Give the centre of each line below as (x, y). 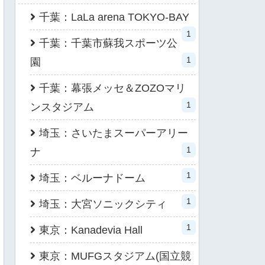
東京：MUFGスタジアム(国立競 (115, 256)
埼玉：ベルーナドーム (92, 178)
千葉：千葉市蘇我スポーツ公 (108, 43)
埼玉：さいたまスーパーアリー (114, 133)
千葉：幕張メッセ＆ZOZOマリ (112, 88)
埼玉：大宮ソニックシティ (103, 204)
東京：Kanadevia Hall (91, 230)
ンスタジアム (62, 107)
